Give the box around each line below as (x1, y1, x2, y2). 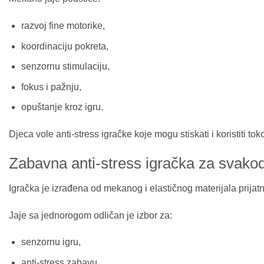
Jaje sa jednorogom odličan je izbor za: (9, 210, 172, 220)
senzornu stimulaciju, (21, 61, 110, 72)
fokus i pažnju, (21, 81, 81, 92)
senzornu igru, (21, 237, 81, 247)
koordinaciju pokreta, (21, 41, 108, 51)
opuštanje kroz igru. (21, 102, 103, 113)
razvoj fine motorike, (21, 21, 105, 31)
